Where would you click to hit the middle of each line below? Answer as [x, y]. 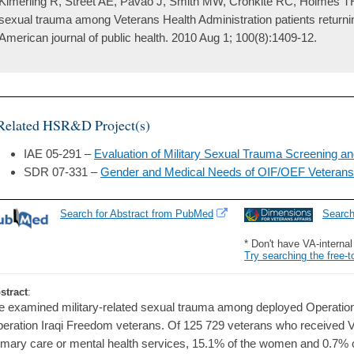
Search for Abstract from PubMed [137, 214]
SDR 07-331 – [62, 172]
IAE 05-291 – [59, 154]
